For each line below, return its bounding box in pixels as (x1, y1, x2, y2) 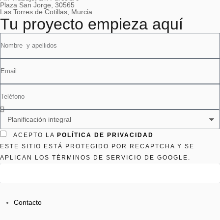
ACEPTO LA (13, 132, 57, 138)
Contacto (14, 198, 42, 206)
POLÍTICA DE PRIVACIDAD (57, 132, 154, 138)
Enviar (100, 169, 120, 178)
